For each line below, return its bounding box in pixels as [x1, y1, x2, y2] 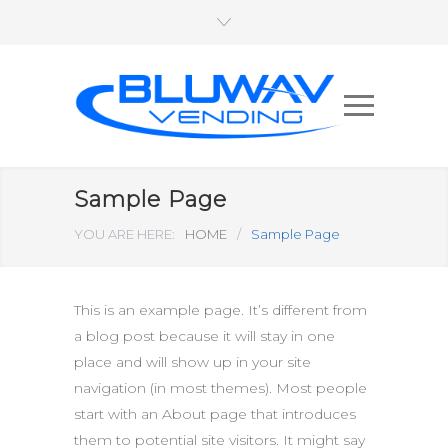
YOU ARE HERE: [74, 226, 175, 243]
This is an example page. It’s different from [74, 301, 367, 320]
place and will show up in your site [74, 353, 311, 372]
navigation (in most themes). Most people [74, 379, 367, 398]
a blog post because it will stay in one [74, 327, 335, 346]
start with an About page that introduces [74, 405, 356, 424]
